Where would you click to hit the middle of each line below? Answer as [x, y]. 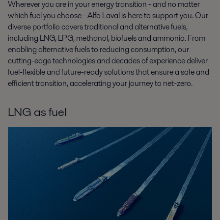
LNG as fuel [37, 112]
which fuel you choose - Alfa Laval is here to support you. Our [108, 16]
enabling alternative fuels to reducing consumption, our [98, 50]
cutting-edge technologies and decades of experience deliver [108, 61]
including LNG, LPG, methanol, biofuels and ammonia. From [107, 38]
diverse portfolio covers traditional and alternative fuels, [98, 27]
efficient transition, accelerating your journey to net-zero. [100, 83]
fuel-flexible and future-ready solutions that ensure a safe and [109, 72]
